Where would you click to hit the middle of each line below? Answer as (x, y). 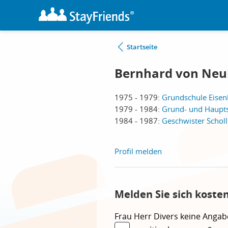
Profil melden (138, 151)
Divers (167, 216)
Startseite (142, 47)
